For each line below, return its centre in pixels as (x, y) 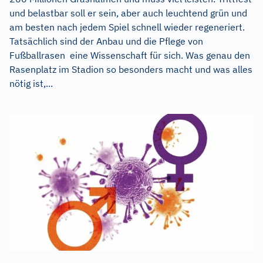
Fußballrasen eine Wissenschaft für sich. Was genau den (130, 55)
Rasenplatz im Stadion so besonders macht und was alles (131, 69)
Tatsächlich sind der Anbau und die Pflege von (106, 41)
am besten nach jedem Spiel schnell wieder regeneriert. (127, 27)
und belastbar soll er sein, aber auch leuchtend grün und (128, 13)
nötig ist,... (31, 83)
